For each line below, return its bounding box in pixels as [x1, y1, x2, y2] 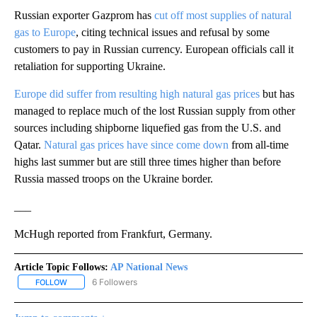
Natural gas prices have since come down [44, 138, 229, 151]
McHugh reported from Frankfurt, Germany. [14, 227, 212, 240]
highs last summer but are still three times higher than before [14, 155, 281, 168]
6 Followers [92, 276, 137, 287]
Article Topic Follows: [14, 261, 108, 272]
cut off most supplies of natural [154, 8, 292, 21]
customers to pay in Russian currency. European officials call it [14, 42, 294, 55]
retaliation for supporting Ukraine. [14, 59, 166, 72]
